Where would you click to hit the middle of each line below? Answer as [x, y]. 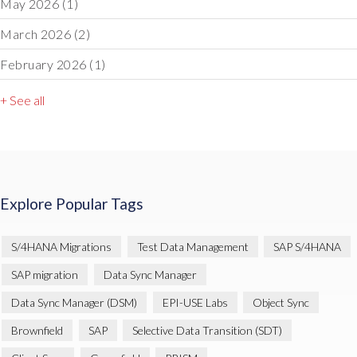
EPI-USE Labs [195, 302]
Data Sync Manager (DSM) [74, 302]
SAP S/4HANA [307, 246]
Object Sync [281, 302]
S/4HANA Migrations [61, 246]
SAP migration [45, 274]
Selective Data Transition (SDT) [207, 330]
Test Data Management [192, 246]
